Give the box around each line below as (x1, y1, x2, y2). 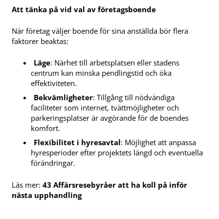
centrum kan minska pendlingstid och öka (31, 67, 172, 78)
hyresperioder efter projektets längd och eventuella (31, 147, 203, 157)
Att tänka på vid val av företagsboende (12, 4, 156, 15)
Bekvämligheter (34, 92, 93, 102)
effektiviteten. (31, 78, 77, 88)
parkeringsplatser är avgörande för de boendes (31, 112, 189, 123)
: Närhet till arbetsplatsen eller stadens (50, 57, 180, 67)
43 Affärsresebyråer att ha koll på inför (43, 179, 187, 190)
